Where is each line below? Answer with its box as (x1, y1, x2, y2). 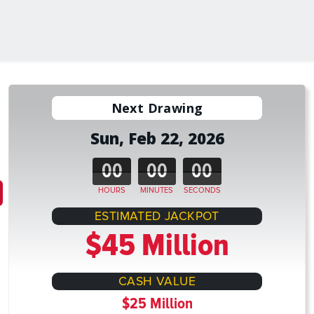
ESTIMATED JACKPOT (95, 209, 219, 224)
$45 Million (85, 227, 229, 265)
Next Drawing (111, 100, 203, 116)
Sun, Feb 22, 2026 (90, 128, 224, 149)
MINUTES (140, 186, 174, 196)
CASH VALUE (118, 274, 196, 289)
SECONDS (183, 186, 221, 196)
